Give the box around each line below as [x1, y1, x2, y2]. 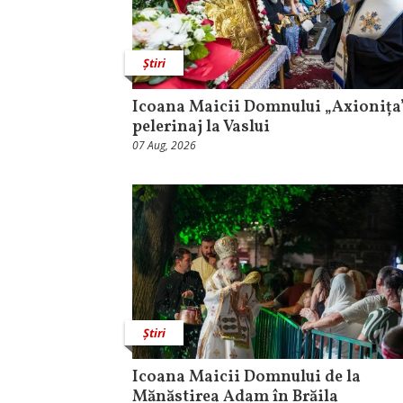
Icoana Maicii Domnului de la [132, 366, 361, 390]
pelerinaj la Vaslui [132, 116, 270, 139]
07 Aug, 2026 [132, 138, 196, 154]
